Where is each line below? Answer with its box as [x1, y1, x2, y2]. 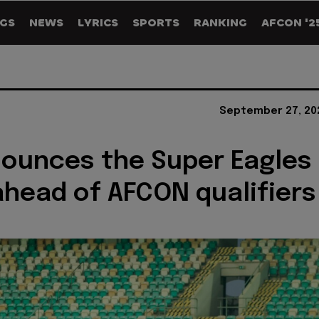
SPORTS [132, 15, 179, 30]
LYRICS [78, 15, 118, 30]
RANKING [194, 15, 247, 30]
